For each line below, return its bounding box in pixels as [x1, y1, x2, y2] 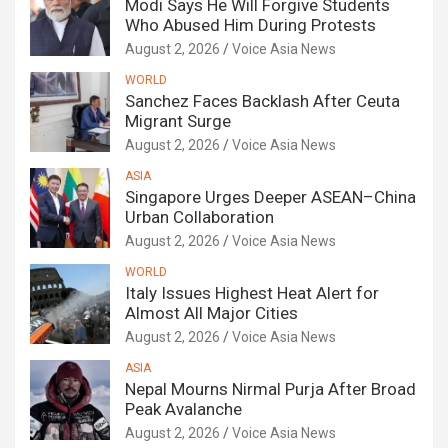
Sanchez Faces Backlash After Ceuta [125, 91, 400, 112]
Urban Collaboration [125, 207, 274, 228]
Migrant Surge [125, 111, 231, 132]
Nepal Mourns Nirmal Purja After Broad [125, 379, 416, 400]
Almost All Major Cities [125, 303, 298, 324]
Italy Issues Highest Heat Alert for [125, 283, 379, 304]
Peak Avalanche [125, 399, 242, 420]
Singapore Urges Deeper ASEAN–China [125, 187, 416, 208]
